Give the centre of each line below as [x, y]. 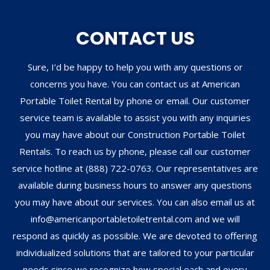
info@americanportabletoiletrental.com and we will [135, 218]
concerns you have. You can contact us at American [135, 83]
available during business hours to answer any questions [135, 185]
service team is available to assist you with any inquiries [135, 117]
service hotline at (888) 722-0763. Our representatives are [135, 168]
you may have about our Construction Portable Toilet [135, 134]
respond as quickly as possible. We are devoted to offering [135, 235]
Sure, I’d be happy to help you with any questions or [135, 67]
